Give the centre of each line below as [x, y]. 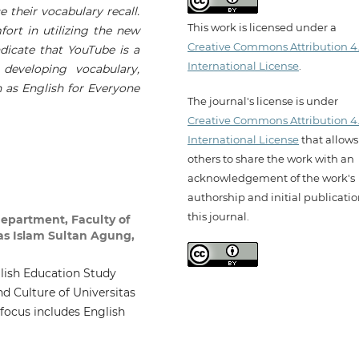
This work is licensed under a [262, 28]
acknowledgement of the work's [271, 178]
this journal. [218, 217]
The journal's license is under [263, 101]
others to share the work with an [271, 159]
